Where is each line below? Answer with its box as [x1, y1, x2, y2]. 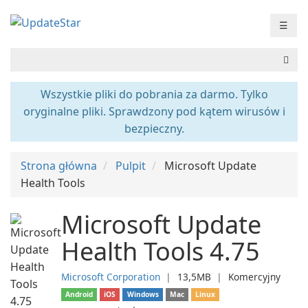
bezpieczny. [124, 121, 184, 136]
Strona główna [21, 158, 97, 173]
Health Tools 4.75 [61, 234, 260, 268]
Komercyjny [228, 270, 280, 283]
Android [65, 289, 93, 299]
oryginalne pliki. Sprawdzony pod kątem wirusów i [23, 104, 285, 119]
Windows [126, 289, 159, 299]
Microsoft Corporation [61, 270, 160, 283]
